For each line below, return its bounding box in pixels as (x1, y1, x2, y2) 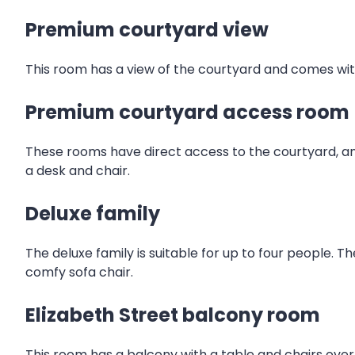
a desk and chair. (25, 161, 130, 180)
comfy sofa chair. (25, 262, 133, 281)
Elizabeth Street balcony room (25, 301, 320, 328)
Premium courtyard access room (25, 98, 349, 125)
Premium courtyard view (25, 17, 269, 44)
